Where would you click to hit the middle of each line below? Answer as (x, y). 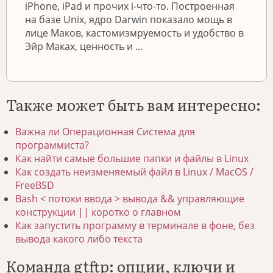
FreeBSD (35, 186)
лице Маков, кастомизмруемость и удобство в (134, 33)
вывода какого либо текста (79, 239)
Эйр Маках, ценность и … (84, 47)
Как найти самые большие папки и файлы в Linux (132, 159)
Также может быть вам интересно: (133, 105)
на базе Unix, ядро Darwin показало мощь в (129, 20)
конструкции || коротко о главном (98, 212)
